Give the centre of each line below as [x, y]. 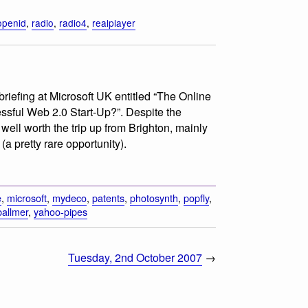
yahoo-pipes [60, 212]
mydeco [69, 198]
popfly [196, 198]
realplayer [114, 23]
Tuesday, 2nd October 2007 [135, 258]
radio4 [73, 23]
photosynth [154, 198]
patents [108, 198]
